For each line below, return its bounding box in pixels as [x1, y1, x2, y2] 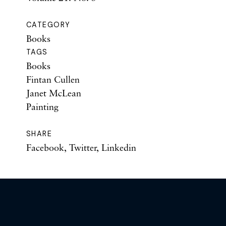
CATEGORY [26, 20, 71, 29]
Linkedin [101, 141, 136, 153]
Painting [26, 100, 59, 112]
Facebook [26, 141, 64, 153]
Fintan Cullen [26, 73, 80, 85]
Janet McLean [26, 87, 81, 98]
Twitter [69, 141, 96, 153]
